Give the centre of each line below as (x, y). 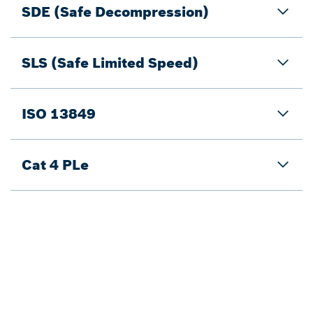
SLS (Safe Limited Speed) (110, 63)
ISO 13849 (59, 114)
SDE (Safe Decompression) (115, 12)
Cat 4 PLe (55, 165)
